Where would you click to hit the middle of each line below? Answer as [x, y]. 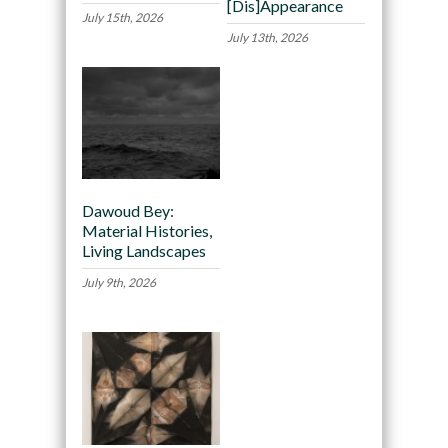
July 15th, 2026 [122, 17]
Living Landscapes [143, 251]
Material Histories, [146, 231]
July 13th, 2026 [267, 37]
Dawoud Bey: [127, 211]
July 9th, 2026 [118, 283]
